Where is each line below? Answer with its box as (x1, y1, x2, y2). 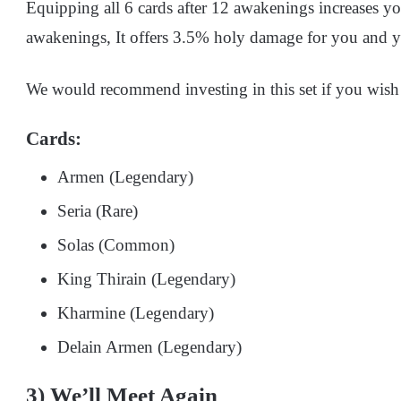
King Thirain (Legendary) (57, 269, 235, 288)
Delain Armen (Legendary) (57, 337, 242, 356)
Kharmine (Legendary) (57, 303, 214, 322)
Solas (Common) (57, 235, 175, 254)
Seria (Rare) (57, 200, 138, 220)
